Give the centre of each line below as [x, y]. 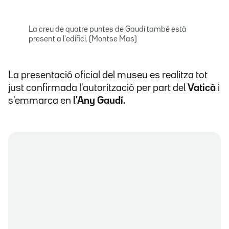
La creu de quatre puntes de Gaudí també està [108, 30]
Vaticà [203, 88]
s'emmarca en [41, 101]
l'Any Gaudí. [99, 101]
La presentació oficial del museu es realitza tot [108, 75]
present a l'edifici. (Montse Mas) [83, 40]
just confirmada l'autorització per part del [98, 88]
